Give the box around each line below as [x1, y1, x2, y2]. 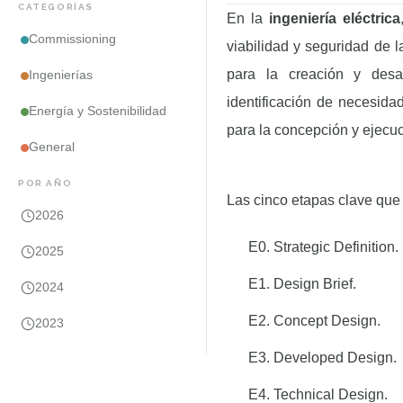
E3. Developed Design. [248, 350, 397, 365]
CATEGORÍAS [18, 2, 94, 12]
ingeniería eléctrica [269, 11, 400, 26]
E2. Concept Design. [248, 313, 381, 328]
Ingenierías [29, 68, 93, 82]
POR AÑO [18, 178, 73, 188]
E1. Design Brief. [248, 276, 356, 291]
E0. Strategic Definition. [248, 239, 399, 255]
